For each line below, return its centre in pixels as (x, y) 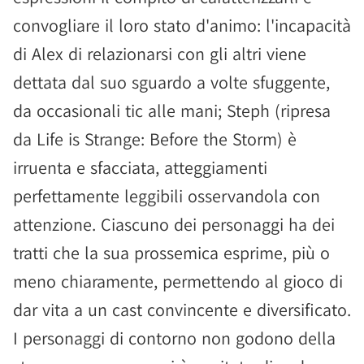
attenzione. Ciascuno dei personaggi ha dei (174, 224)
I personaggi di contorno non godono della (174, 338)
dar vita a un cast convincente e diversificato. (182, 310)
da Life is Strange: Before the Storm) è (155, 139)
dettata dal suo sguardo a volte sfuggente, (171, 82)
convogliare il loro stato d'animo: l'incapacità (182, 25)
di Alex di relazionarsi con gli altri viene (160, 54)
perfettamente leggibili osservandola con (167, 196)
